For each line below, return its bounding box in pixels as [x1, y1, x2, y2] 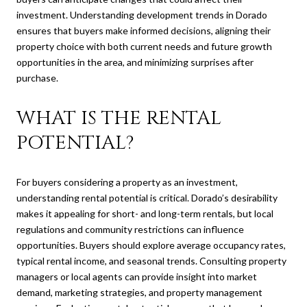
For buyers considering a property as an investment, [16, 175, 238, 188]
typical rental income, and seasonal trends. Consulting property [16, 254, 286, 267]
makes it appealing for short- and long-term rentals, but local [16, 207, 273, 219]
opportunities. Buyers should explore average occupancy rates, [16, 238, 286, 251]
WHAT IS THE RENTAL [16, 106, 221, 132]
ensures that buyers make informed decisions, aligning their [16, 25, 271, 37]
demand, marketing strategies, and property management [16, 286, 262, 298]
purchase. [16, 72, 58, 84]
